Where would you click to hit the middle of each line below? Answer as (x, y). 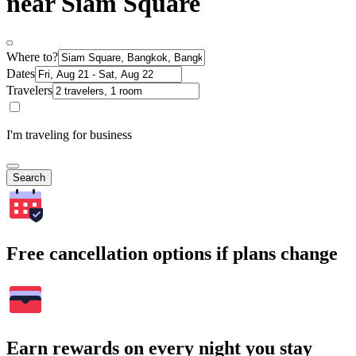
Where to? (32, 57)
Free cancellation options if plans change (172, 254)
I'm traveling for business (69, 135)
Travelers (29, 91)
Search (29, 178)
